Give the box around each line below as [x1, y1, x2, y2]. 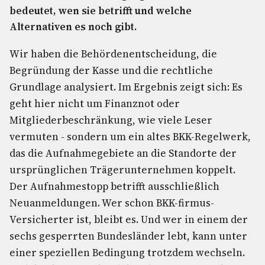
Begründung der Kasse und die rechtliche [9, 63, 213, 77]
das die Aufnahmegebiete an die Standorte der [9, 146, 237, 160]
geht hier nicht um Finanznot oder [9, 96, 180, 111]
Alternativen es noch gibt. [9, 20, 137, 34]
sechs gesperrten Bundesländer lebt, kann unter [9, 229, 247, 243]
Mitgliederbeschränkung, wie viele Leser [9, 113, 212, 127]
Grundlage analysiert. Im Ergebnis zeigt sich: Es [9, 80, 243, 94]
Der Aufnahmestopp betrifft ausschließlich [9, 179, 219, 193]
